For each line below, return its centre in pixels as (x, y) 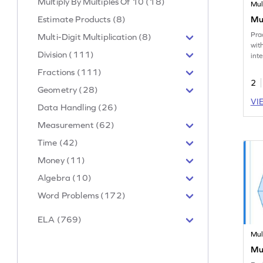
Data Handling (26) (77, 107)
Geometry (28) (68, 89)
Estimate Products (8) (82, 19)
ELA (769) (60, 219)
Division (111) (66, 54)
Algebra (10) (65, 177)
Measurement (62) (76, 124)
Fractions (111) (70, 72)
